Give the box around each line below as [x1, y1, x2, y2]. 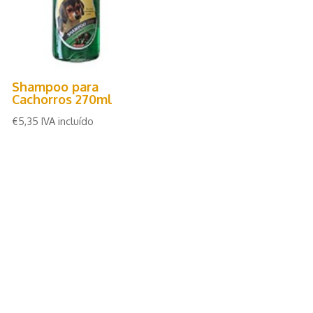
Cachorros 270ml [11, 92, 112, 108]
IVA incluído [41, 115, 94, 128]
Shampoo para [11, 79, 99, 95]
